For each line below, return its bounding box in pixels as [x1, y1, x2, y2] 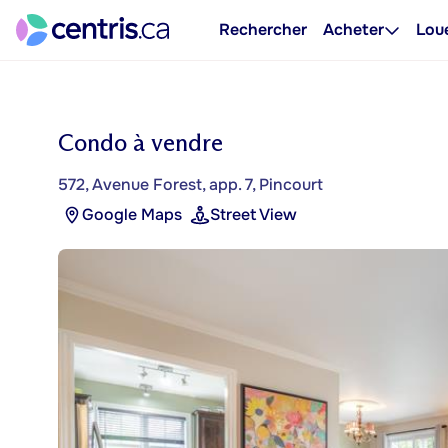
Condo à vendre [58, 128, 223, 157]
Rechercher [219, 19, 307, 40]
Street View [210, 204, 297, 225]
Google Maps [82, 204, 182, 225]
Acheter [323, 19, 384, 40]
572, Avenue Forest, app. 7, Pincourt [58, 174, 323, 195]
